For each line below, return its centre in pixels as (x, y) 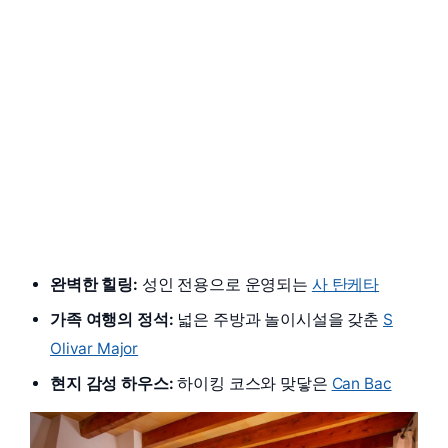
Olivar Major (94, 349)
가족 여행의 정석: (112, 320)
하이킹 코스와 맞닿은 (252, 384)
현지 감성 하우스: (112, 384)
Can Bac (361, 384)
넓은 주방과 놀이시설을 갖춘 (278, 320)
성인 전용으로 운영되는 (224, 285)
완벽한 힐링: (94, 285)
